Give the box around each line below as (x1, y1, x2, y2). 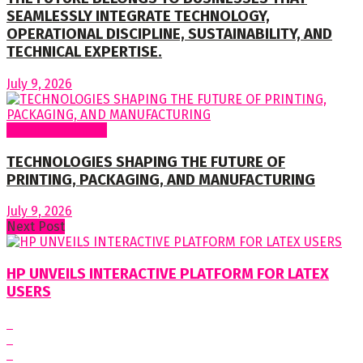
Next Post (6, 219, 65, 235)
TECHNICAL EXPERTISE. (6, 43, 162, 62)
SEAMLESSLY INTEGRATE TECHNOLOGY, (6, 7, 270, 26)
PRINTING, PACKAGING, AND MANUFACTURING (6, 170, 315, 189)
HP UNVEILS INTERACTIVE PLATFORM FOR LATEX (6, 265, 329, 284)
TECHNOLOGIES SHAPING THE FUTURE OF (6, 152, 285, 171)
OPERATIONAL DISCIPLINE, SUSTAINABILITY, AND (6, 25, 332, 44)
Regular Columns (6, 122, 107, 139)
